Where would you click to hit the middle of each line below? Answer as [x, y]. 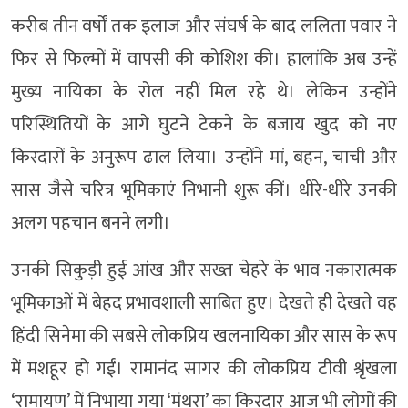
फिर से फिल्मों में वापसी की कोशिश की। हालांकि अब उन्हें [204, 59]
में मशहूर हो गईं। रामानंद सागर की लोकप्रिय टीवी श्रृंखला [204, 368]
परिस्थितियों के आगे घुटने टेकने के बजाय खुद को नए [204, 124]
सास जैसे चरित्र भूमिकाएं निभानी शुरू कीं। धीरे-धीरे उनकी [204, 190]
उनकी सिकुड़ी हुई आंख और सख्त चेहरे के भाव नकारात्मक [204, 270]
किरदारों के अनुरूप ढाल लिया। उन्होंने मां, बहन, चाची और [204, 157]
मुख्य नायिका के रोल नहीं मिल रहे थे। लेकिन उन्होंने [204, 92]
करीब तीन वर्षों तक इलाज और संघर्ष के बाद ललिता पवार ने [204, 26]
